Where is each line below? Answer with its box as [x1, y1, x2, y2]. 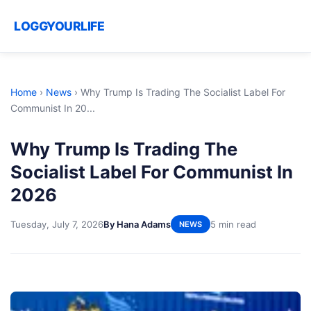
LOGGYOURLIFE [14, 19, 104, 33]
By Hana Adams [103, 218, 171, 230]
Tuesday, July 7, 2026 [10, 218, 103, 230]
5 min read [210, 218, 256, 230]
